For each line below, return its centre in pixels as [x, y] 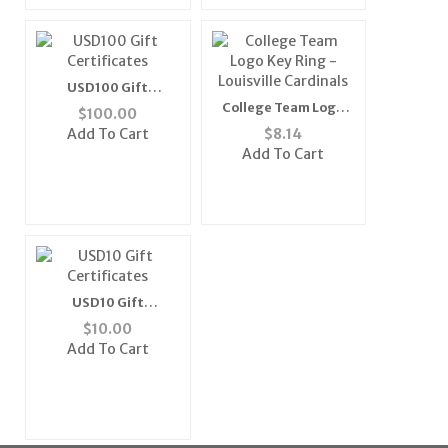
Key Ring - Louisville [283, 127]
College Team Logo [283, 108]
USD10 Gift [107, 303]
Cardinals [283, 146]
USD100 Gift [108, 88]
